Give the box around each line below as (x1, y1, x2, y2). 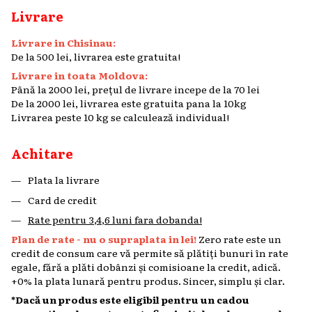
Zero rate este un (198, 232, 281, 247)
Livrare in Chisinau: (11, 36, 116, 50)
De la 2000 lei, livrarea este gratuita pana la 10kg (11, 96, 247, 111)
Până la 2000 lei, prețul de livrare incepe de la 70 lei (11, 82, 260, 97)
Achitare (11, 144, 73, 164)
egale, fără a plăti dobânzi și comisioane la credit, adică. (11, 260, 281, 274)
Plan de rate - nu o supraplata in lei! (11, 232, 196, 247)
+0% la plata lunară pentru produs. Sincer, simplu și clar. (11, 274, 285, 288)
